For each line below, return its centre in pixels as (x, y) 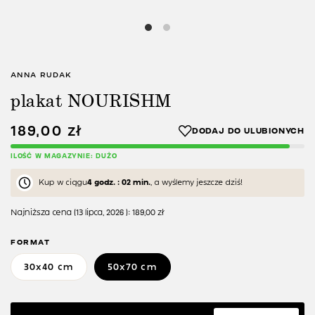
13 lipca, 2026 (100, 213)
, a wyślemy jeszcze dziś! (197, 183)
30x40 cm (49, 267)
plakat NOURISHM (91, 101)
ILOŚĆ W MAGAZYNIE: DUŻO (64, 156)
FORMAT (31, 243)
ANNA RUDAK (41, 75)
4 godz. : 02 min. (119, 183)
